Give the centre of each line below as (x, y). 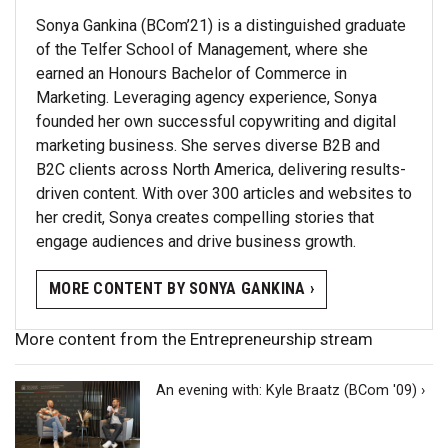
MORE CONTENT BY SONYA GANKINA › (181, 289)
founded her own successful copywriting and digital (216, 121)
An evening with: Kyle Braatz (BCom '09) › (291, 390)
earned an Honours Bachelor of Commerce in (191, 73)
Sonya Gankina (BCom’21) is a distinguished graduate (221, 25)
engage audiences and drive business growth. (196, 241)
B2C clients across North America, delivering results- (221, 169)
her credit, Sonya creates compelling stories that (205, 217)
